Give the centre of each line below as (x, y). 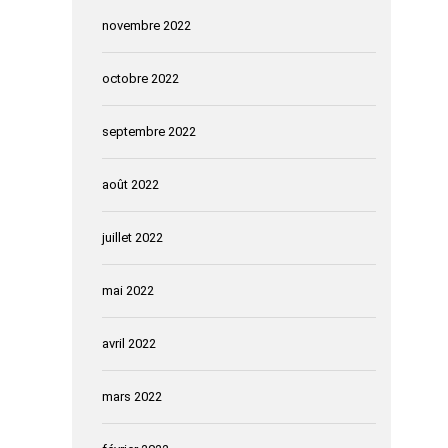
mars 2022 (132, 396)
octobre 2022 (140, 78)
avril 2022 (129, 343)
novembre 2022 (146, 25)
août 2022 (130, 184)
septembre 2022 (149, 131)
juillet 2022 (132, 237)
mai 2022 (128, 290)
